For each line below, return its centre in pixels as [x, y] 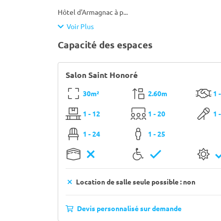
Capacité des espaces [105, 45]
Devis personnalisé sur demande [129, 208]
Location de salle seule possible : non [135, 182]
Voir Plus [79, 26]
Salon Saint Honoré [102, 75]
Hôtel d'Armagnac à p [91, 12]
